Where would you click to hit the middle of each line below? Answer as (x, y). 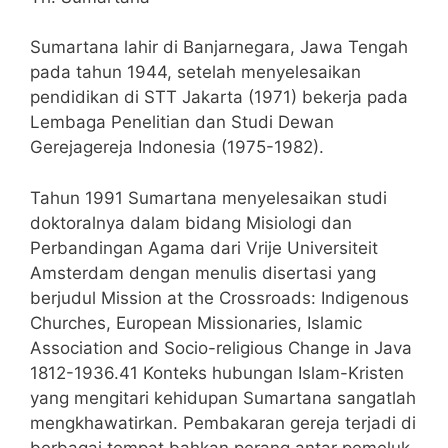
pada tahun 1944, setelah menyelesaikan (195, 72)
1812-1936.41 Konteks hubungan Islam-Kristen (217, 372)
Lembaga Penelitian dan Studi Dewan (182, 122)
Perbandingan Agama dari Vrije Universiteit (204, 247)
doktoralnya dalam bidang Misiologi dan (191, 222)
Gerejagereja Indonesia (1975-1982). (177, 147)
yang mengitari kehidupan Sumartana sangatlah (223, 397)
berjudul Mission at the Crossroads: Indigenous (219, 297)
